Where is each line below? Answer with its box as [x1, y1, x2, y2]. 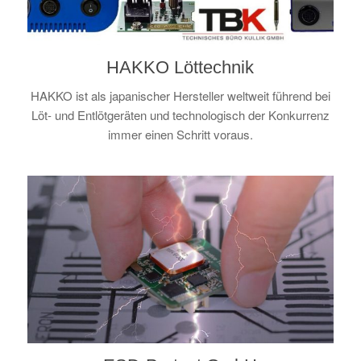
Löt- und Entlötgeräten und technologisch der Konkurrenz [31, 106, 330, 123]
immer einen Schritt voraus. [107, 125, 253, 143]
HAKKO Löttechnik [106, 56, 255, 77]
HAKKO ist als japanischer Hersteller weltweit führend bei [30, 86, 330, 104]
